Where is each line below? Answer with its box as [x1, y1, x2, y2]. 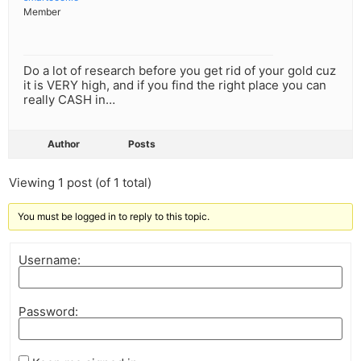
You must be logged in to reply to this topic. [18, 210, 210, 223]
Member [23, 6, 60, 19]
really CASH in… [23, 92, 115, 108]
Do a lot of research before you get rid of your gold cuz [23, 63, 336, 79]
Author [48, 138, 80, 151]
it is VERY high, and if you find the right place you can [23, 77, 326, 93]
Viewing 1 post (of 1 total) [9, 175, 151, 191]
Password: [19, 303, 78, 319]
